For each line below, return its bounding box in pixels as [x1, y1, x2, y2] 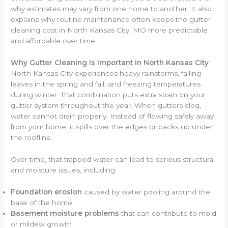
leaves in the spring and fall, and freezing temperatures [11, 80, 201, 89]
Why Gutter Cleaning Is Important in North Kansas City [11, 59, 209, 67]
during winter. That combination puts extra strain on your [11, 91, 206, 99]
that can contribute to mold [119, 209, 217, 217]
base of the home [11, 198, 73, 207]
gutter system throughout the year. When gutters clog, [11, 101, 202, 110]
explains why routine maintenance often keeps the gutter [11, 15, 211, 24]
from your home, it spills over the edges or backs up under [11, 123, 213, 131]
